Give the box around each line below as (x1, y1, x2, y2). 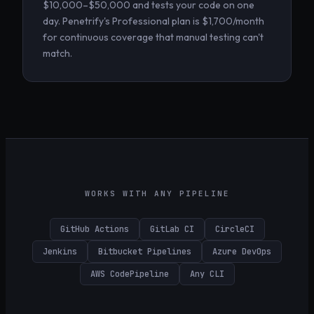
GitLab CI (149, 224, 194, 235)
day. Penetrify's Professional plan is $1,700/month (43, 15, 264, 28)
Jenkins (43, 246, 77, 258)
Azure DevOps (212, 246, 271, 258)
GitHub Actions (60, 224, 129, 235)
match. (43, 47, 72, 60)
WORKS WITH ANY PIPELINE (84, 189, 230, 199)
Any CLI (189, 268, 224, 280)
